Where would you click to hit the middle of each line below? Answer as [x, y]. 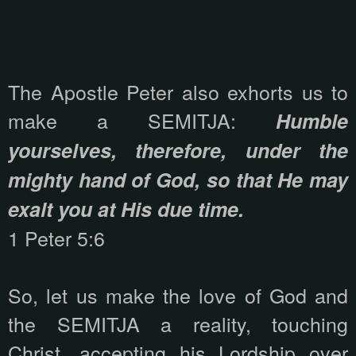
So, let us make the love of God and [178, 295]
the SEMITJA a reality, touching [178, 324]
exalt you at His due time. [126, 209]
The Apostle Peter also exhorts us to [178, 92]
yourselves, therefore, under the [178, 151]
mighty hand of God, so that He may [178, 180]
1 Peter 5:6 [56, 238]
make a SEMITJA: [142, 120]
